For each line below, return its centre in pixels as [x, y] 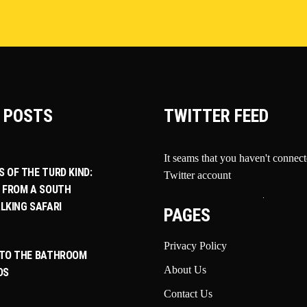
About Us [185, 270]
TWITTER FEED [216, 116]
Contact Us [188, 294]
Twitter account [197, 175]
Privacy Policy [195, 246]
